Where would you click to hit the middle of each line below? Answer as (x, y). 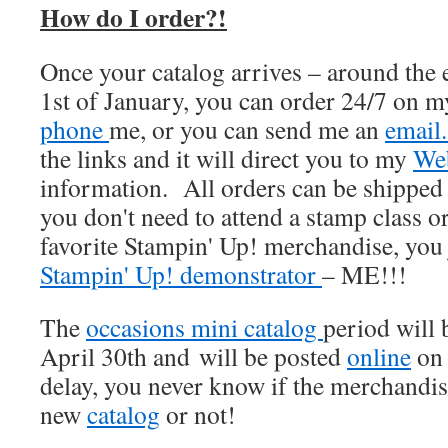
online (379, 356)
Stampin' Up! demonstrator (181, 274)
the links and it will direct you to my (226, 158)
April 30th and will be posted (193, 356)
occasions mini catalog (204, 327)
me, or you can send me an (247, 129)
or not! (202, 414)
